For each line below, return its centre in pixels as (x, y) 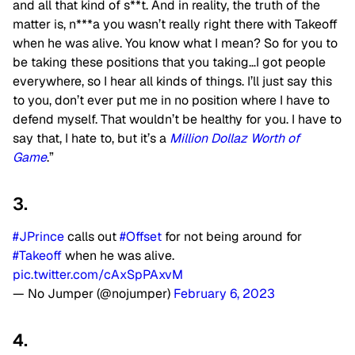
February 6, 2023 (224, 294)
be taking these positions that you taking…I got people (169, 63)
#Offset (141, 237)
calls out (92, 237)
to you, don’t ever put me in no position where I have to (171, 101)
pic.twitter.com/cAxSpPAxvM (98, 275)
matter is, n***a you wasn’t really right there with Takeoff (175, 25)
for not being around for (232, 237)
